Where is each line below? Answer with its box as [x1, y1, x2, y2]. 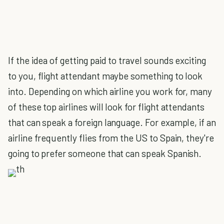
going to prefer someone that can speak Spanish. [8, 147, 202, 159]
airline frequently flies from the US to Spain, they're [8, 132, 214, 143]
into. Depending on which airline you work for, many [8, 85, 212, 97]
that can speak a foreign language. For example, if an [8, 116, 216, 128]
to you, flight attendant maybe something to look [8, 70, 203, 81]
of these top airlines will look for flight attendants [8, 101, 204, 112]
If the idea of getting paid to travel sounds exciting [8, 54, 206, 66]
